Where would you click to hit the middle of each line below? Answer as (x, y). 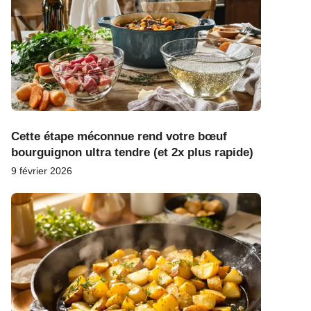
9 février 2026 (42, 170)
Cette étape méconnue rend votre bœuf (119, 136)
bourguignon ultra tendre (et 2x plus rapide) (132, 152)
